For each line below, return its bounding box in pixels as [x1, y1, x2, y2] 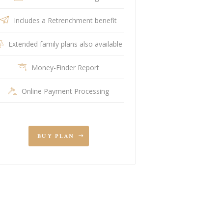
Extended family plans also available [8, 39, 123, 49]
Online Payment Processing [22, 86, 110, 96]
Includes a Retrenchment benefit [14, 16, 117, 26]
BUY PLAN [37, 133, 75, 140]
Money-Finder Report [31, 62, 100, 72]
